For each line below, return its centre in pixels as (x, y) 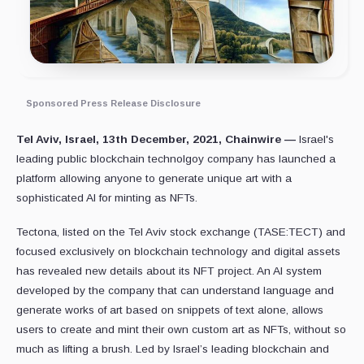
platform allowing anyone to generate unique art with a (154, 179)
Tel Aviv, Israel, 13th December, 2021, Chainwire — (158, 140)
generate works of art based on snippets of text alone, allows (170, 310)
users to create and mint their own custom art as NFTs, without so (181, 330)
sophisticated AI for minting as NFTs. (107, 198)
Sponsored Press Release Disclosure (113, 104)
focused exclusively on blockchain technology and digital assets (178, 252)
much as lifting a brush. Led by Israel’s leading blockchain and (173, 349)
